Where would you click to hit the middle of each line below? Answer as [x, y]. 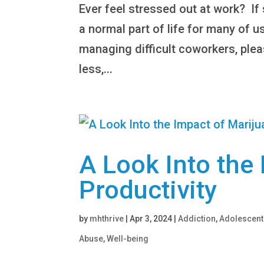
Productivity [148, 189]
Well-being [128, 238]
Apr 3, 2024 [151, 218]
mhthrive [107, 218]
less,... [96, 69]
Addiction [197, 218]
